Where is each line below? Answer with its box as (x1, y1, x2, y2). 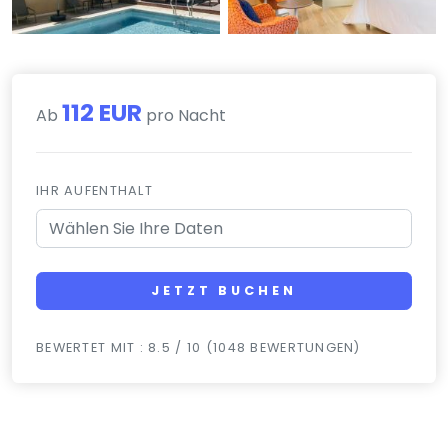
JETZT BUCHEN (151, 282, 297, 300)
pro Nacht (142, 103, 226, 127)
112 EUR (62, 95, 142, 129)
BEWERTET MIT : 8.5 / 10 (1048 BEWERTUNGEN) (36, 339, 361, 357)
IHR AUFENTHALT (36, 181, 153, 199)
